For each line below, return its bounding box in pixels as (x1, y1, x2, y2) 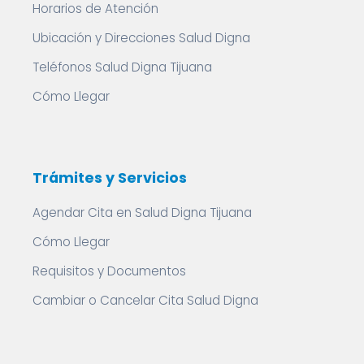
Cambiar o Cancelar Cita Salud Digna (32, 292, 258, 309)
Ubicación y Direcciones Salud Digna (32, 29, 250, 46)
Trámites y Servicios (32, 168, 187, 188)
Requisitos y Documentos (32, 262, 186, 279)
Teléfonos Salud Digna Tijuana (32, 58, 212, 76)
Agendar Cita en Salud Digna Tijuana (32, 204, 252, 221)
